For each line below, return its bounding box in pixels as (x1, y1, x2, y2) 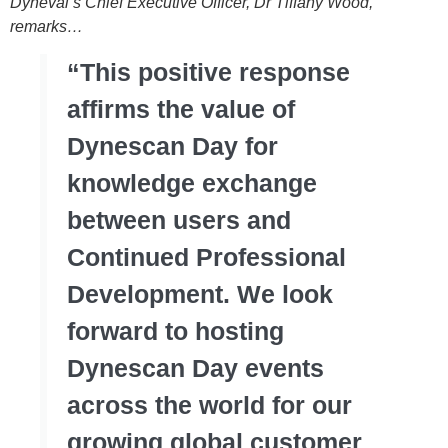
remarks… (10, 18, 83, 36)
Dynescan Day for (67, 131, 278, 160)
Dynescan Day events (67, 353, 324, 382)
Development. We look (67, 279, 333, 308)
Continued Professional (67, 242, 346, 271)
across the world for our (67, 390, 352, 419)
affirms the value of (67, 94, 295, 123)
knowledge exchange (67, 168, 317, 197)
